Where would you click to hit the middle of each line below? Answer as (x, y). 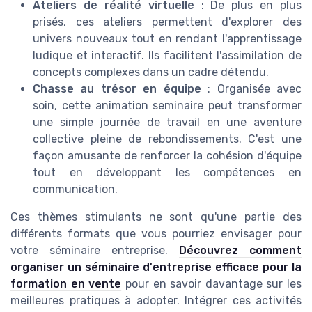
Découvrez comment (240, 251)
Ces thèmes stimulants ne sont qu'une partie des (156, 217)
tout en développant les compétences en (167, 173)
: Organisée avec (251, 89)
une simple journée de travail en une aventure (167, 123)
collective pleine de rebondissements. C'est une (167, 139)
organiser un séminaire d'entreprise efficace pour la (156, 267)
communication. (75, 189)
